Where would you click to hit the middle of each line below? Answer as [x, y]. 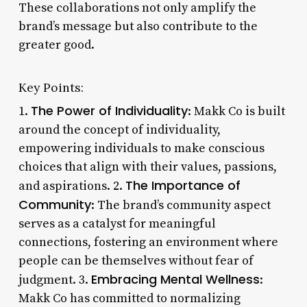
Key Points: [51, 87]
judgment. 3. [54, 280]
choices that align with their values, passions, [147, 167]
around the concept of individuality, [119, 130]
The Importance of [183, 185]
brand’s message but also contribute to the [138, 26]
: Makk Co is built [236, 111]
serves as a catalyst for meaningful [117, 223]
